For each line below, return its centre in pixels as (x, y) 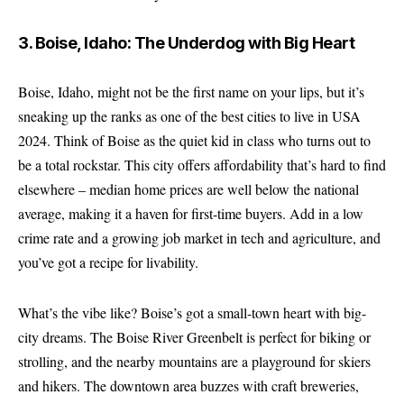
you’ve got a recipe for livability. (108, 262)
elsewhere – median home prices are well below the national (188, 189)
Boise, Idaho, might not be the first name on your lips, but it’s (191, 92)
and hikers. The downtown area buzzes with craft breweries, (188, 385)
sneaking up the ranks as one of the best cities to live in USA (189, 116)
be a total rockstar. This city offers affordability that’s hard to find (202, 165)
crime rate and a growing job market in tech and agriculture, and (199, 238)
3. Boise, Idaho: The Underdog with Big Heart (186, 42)
